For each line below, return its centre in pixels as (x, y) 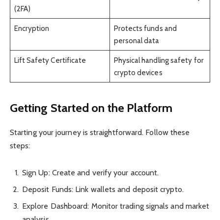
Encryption (32, 28)
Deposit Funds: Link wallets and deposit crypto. (103, 190)
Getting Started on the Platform (91, 108)
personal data (137, 40)
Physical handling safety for (159, 60)
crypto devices (138, 72)
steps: (20, 146)
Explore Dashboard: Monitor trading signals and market (116, 206)
